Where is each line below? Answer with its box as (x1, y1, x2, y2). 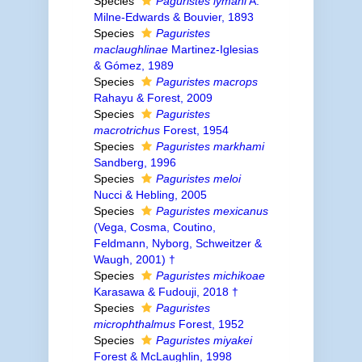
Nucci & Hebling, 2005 (93, 188, 207, 201)
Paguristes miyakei (155, 334, 252, 347)
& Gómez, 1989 (93, 59, 174, 72)
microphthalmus (93, 318, 175, 330)
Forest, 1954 (159, 124, 229, 137)
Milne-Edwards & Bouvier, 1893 (93, 11, 254, 23)
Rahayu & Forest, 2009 (93, 91, 213, 104)
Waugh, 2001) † (93, 253, 175, 266)
